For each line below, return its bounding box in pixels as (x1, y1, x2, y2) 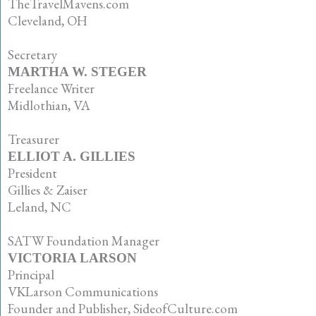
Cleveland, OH (8, 11, 87, 30)
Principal (8, 265, 54, 284)
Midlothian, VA (8, 96, 90, 114)
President (8, 164, 57, 182)
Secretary (8, 45, 57, 63)
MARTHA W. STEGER (8, 63, 147, 79)
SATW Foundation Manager (8, 231, 159, 250)
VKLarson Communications (8, 282, 158, 300)
